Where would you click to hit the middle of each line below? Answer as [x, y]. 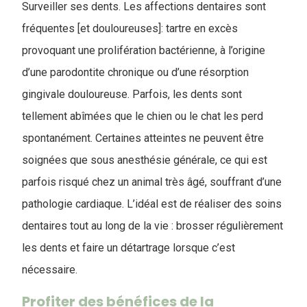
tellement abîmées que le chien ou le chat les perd [143, 116]
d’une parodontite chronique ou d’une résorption [135, 72]
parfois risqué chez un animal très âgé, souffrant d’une [152, 182]
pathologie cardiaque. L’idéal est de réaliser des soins [152, 204]
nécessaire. [52, 270]
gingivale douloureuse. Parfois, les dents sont [132, 94]
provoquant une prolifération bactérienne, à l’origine [144, 50]
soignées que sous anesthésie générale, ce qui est [145, 160]
